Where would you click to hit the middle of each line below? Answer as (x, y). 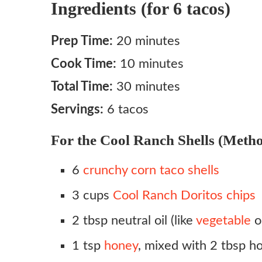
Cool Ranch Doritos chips (184, 195)
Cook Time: (84, 64)
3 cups (92, 195)
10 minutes (150, 64)
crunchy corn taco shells (151, 170)
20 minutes (146, 41)
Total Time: (82, 87)
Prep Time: (82, 41)
